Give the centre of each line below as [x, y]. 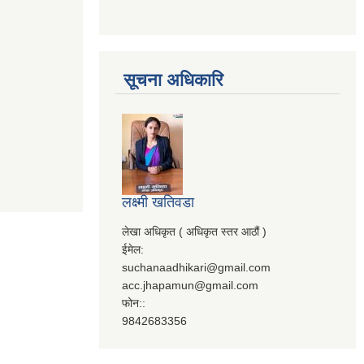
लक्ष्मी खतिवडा [158, 202]
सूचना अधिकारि [173, 80]
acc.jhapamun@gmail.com [190, 285]
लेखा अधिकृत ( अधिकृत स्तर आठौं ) [194, 231]
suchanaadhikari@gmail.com [196, 267]
